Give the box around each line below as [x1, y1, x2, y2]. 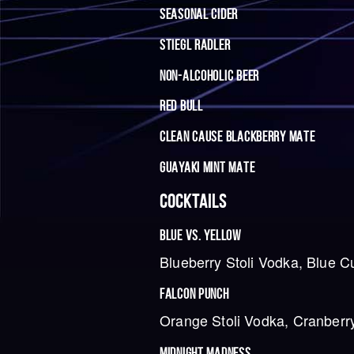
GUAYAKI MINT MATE [160, 159, 255, 175]
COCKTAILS [160, 190, 227, 212]
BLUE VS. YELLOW [160, 227, 241, 243]
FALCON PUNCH [160, 286, 229, 303]
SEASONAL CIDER [160, 6, 239, 22]
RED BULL [160, 98, 203, 115]
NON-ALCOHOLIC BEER [160, 67, 259, 84]
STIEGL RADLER [160, 36, 231, 53]
